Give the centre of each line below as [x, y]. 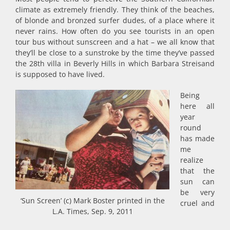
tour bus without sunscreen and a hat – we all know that [115, 42]
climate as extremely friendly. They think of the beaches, [115, 9]
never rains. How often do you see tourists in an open [115, 31]
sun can [197, 181]
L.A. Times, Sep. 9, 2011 [92, 211]
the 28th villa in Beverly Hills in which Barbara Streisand [115, 63]
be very [197, 192]
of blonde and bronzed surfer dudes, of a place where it [115, 20]
